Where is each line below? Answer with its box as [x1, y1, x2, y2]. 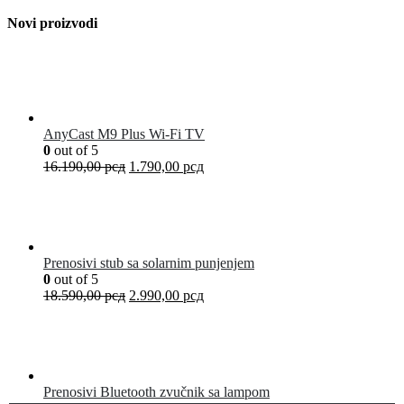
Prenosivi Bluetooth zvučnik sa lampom [43, 384, 270, 400]
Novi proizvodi [7, 15, 97, 32]
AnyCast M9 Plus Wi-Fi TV [43, 126, 205, 142]
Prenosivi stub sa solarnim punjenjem [43, 255, 254, 271]
